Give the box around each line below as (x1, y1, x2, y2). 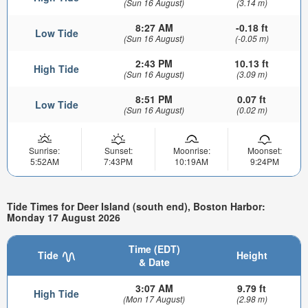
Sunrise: (29, 144, 60, 157)
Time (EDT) (128, 242, 180, 256)
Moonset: (247, 144, 282, 157)
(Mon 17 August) (123, 293, 185, 305)
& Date (138, 255, 170, 269)
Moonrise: (173, 144, 210, 157)
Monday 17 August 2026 (7, 210, 120, 224)
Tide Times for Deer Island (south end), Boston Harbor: (7, 199, 265, 213)
